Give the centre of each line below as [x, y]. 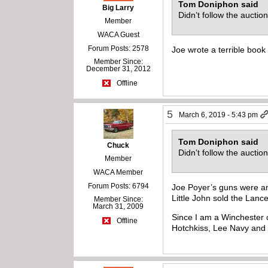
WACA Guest [118, 34]
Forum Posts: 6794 [118, 186]
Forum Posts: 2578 [118, 48]
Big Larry [118, 7]
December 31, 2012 [118, 68]
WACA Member [118, 172]
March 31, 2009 [118, 206]
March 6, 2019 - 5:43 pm [219, 115]
